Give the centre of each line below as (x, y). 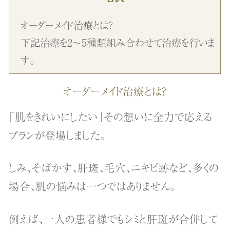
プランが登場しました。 (57, 135)
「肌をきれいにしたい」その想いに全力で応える (111, 116)
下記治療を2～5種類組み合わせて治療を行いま (118, 42)
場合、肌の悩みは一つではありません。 (92, 186)
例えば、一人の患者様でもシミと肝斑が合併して (113, 218)
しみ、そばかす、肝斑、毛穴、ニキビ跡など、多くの (114, 168)
